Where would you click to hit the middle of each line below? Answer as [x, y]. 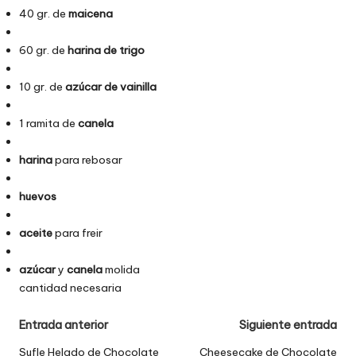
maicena [91, 13]
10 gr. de [42, 86]
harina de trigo [106, 50]
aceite [36, 232]
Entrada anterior [64, 325]
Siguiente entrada [288, 325]
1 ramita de [48, 123]
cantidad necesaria [70, 287]
